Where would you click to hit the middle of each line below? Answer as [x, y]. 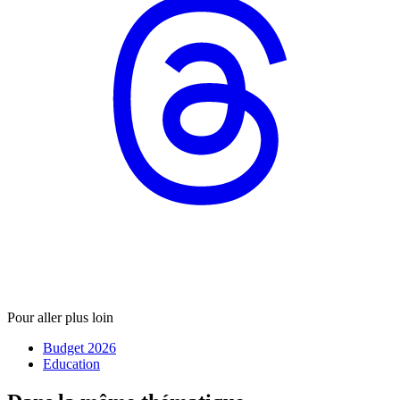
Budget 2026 [79, 348]
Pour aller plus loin [60, 318]
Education [71, 364]
